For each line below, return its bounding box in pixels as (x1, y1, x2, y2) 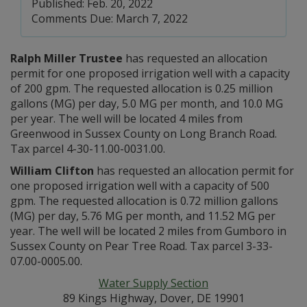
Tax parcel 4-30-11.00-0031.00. (10, 141, 165, 156)
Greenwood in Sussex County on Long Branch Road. (10, 126, 277, 141)
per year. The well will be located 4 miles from (10, 111, 243, 126)
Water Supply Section (99, 275, 208, 291)
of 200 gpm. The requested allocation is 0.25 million (10, 81, 273, 96)
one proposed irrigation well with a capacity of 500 (10, 178, 269, 193)
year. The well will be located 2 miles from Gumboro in (10, 223, 286, 238)
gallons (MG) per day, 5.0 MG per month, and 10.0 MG (10, 96, 283, 111)
